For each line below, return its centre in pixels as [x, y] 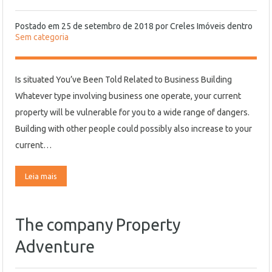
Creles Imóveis [198, 26]
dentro [239, 26]
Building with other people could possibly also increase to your [134, 129]
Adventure [55, 246]
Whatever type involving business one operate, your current [128, 96]
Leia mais [41, 176]
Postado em [38, 26]
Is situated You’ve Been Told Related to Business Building [124, 80]
